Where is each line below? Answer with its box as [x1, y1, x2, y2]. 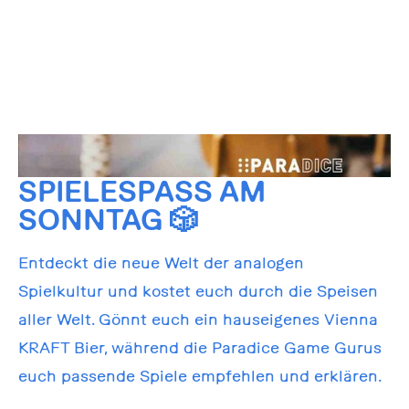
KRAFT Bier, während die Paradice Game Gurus [17, 337, 382, 357]
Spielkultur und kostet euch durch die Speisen [17, 280, 378, 300]
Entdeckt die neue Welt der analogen [17, 252, 304, 272]
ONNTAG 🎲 [17, 203, 198, 236]
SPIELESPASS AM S [17, 174, 266, 208]
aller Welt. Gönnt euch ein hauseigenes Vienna [17, 309, 378, 329]
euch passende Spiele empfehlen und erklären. [17, 365, 382, 385]
